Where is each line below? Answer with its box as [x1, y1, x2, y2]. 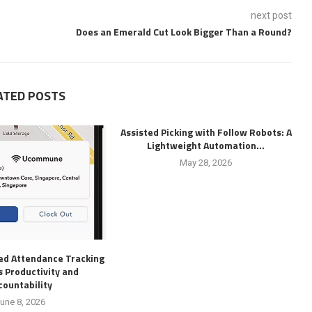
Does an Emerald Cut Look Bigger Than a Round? [73, 24, 292, 39]
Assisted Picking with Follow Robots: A [120, 125, 292, 139]
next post [250, 10, 292, 21]
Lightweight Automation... [147, 138, 265, 153]
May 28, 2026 [180, 157, 233, 168]
